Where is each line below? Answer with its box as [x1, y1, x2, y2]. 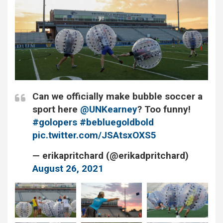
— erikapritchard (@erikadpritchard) [32, 150, 189, 162]
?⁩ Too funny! [137, 104, 191, 115]
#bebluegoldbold [80, 116, 154, 128]
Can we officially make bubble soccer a [32, 91, 203, 103]
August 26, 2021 [32, 163, 104, 175]
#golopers [32, 116, 77, 128]
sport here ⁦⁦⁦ [32, 104, 80, 115]
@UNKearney [80, 104, 137, 115]
